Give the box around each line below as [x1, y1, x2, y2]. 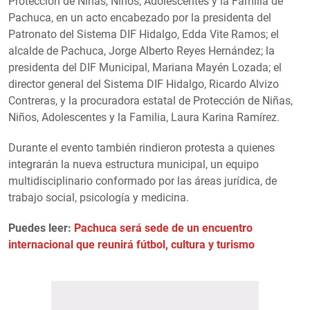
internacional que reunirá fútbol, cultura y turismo [8, 238, 255, 252]
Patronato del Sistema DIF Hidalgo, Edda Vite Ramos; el [8, 28, 279, 42]
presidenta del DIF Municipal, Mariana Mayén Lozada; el [8, 61, 282, 75]
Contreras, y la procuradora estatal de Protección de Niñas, [8, 94, 293, 108]
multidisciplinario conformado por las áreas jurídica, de [8, 174, 277, 188]
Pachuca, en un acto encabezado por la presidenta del [8, 11, 271, 25]
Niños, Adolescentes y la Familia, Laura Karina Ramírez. [8, 111, 280, 125]
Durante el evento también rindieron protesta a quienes [8, 141, 275, 155]
